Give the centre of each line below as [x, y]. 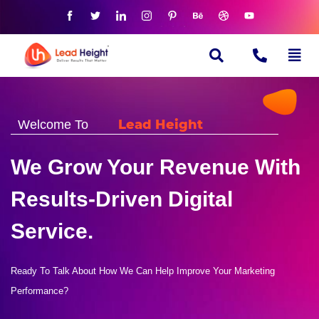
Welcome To [53, 125]
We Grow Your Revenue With [156, 167]
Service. [52, 231]
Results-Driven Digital [122, 199]
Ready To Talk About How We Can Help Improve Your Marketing [143, 271]
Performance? [40, 291]
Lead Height [161, 125]
